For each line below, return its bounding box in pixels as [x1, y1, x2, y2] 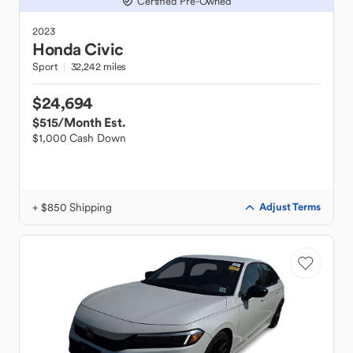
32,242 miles [70, 60, 127, 73]
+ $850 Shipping [32, 200, 112, 214]
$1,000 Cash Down [32, 131, 126, 145]
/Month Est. [58, 114, 125, 130]
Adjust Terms [259, 200, 321, 214]
